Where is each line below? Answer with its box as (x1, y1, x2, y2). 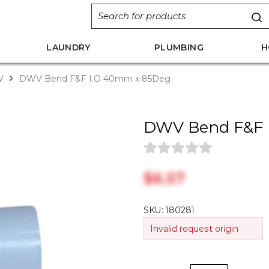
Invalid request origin (150, 223, 238, 234)
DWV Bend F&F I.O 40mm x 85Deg (17, 73, 171, 84)
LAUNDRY (46, 42, 91, 53)
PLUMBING (154, 42, 204, 53)
